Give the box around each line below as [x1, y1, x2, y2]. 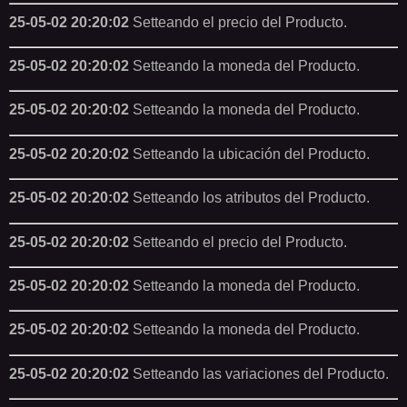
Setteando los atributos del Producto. [129, 190, 370, 206]
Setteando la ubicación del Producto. [129, 145, 370, 162]
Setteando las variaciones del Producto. [129, 365, 389, 382]
